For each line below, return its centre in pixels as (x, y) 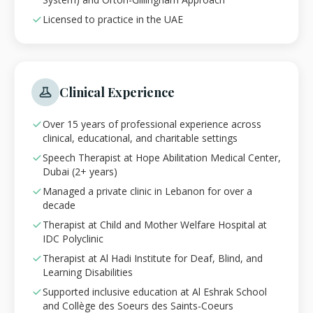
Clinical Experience (117, 93)
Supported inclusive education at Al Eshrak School (155, 292)
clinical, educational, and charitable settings (140, 138)
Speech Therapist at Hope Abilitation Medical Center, (162, 158)
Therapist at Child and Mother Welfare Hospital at (155, 225)
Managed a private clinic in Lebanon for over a (147, 191)
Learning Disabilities (88, 272)
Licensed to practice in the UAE (113, 20)
